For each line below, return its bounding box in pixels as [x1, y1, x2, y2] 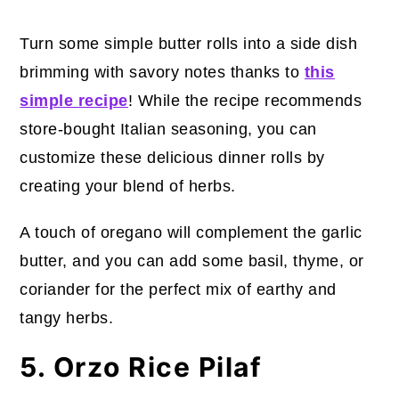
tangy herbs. [20, 308, 114, 327]
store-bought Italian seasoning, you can [20, 119, 317, 138]
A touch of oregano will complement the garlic [20, 223, 362, 241]
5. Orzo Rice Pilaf [20, 350, 263, 383]
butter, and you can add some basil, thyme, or [20, 251, 364, 270]
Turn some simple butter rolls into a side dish [20, 34, 358, 53]
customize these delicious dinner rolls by [20, 148, 325, 167]
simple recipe [20, 91, 128, 110]
